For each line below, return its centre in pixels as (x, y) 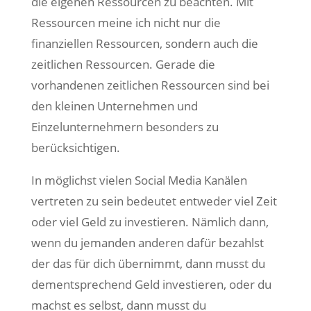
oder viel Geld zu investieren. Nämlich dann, (150, 222)
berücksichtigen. (75, 148)
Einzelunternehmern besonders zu (125, 127)
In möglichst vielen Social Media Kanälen (139, 180)
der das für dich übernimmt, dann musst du (148, 263)
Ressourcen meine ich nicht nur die (126, 23)
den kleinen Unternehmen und (114, 106)
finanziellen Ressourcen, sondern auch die (144, 43)
